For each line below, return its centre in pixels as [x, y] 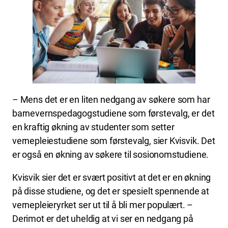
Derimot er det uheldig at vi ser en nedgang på [103, 219]
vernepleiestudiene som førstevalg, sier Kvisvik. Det [114, 141]
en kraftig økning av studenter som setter [93, 127]
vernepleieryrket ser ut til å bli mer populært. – [103, 205]
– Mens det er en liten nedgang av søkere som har [111, 100]
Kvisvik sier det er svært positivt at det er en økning [112, 178]
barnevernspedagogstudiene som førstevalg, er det [113, 113]
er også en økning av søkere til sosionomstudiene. [111, 155]
